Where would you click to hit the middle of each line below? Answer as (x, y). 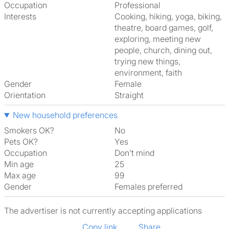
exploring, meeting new (158, 39)
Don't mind (137, 153)
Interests (20, 16)
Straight (132, 95)
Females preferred (151, 187)
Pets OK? (21, 142)
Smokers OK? (29, 130)
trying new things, (147, 61)
